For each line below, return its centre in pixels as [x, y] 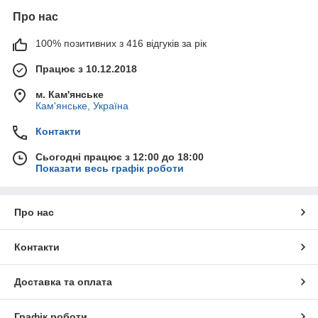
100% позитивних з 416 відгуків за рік [121, 44]
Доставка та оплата [63, 282]
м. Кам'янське [70, 95]
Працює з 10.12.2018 [86, 69]
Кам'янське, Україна [82, 106]
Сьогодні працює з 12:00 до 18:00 [120, 157]
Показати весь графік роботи [110, 169]
